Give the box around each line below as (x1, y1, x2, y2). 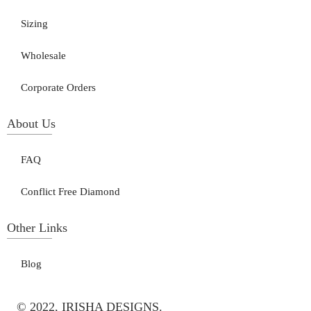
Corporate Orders (21, 82, 96, 94)
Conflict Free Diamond (21, 186, 120, 198)
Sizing (21, 18, 48, 30)
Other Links (7, 221, 67, 235)
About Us (7, 117, 56, 131)
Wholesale (21, 50, 66, 62)
